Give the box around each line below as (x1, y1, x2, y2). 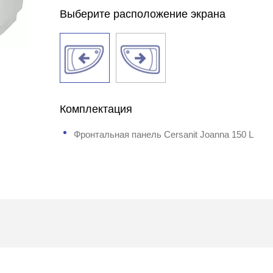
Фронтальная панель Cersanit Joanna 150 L (74, 129, 254, 140)
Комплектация (60, 103, 133, 115)
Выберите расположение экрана (60, 8, 226, 20)
